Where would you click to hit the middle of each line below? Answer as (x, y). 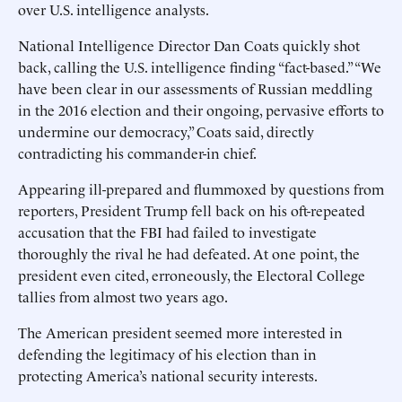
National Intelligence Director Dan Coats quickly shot (189, 45)
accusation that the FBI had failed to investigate (167, 232)
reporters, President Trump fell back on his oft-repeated (192, 210)
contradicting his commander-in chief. (137, 153)
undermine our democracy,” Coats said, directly (166, 131)
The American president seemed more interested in (180, 332)
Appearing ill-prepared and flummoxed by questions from (201, 188)
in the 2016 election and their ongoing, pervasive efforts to (201, 109)
